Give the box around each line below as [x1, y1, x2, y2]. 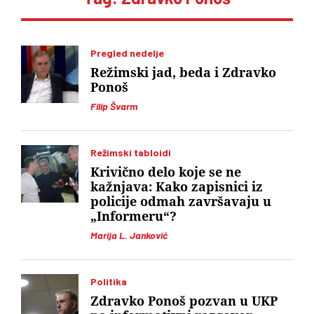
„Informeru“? [90, 209, 177, 224]
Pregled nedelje [90, 47, 164, 59]
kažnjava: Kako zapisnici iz [90, 179, 263, 194]
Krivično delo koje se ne [90, 165, 241, 179]
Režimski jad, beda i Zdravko [90, 65, 276, 80]
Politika [90, 275, 127, 287]
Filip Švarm [90, 100, 137, 112]
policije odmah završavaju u [90, 194, 271, 209]
